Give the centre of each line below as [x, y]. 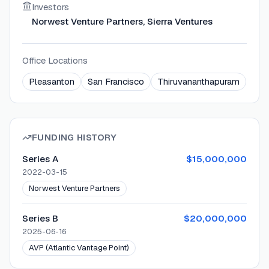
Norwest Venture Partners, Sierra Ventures [122, 22]
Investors [50, 7]
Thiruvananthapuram [198, 82]
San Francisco [116, 82]
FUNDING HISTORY [74, 138]
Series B [40, 219]
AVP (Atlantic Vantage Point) [79, 248]
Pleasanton [52, 82]
